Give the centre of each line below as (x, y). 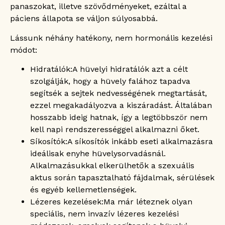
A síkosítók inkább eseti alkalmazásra (140, 141)
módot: (24, 50)
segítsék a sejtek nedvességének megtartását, (119, 93)
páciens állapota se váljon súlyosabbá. (84, 19)
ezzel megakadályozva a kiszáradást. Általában (121, 105)
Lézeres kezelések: (67, 201)
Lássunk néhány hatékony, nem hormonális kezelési (111, 38)
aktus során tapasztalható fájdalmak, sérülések (122, 177)
